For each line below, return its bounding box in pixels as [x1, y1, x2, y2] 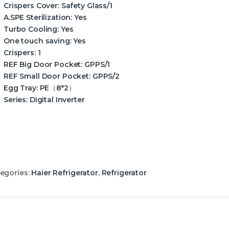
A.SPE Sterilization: [4, 13, 73, 22]
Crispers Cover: [4, 1, 59, 11]
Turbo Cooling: [4, 25, 59, 34]
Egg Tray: [4, 83, 38, 93]
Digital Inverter [28, 95, 85, 105]
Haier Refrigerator [31, 168, 98, 178]
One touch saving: [4, 36, 72, 46]
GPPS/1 [82, 60, 110, 70]
